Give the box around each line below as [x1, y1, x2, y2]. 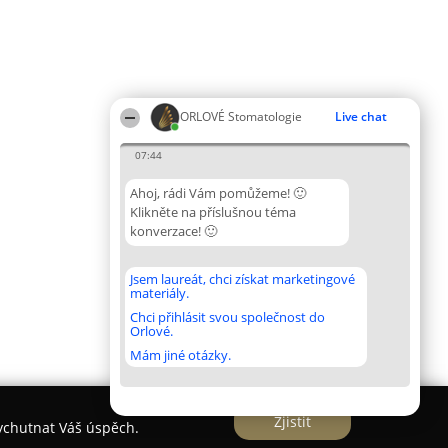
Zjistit [274, 411, 311, 431]
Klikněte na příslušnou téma [130, 203, 296, 221]
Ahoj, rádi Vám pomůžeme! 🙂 [130, 184, 306, 202]
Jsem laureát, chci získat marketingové [130, 270, 355, 288]
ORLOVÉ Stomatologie [180, 108, 302, 125]
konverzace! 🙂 [130, 222, 217, 240]
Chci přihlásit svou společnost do [130, 308, 325, 326]
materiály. [130, 284, 189, 302]
